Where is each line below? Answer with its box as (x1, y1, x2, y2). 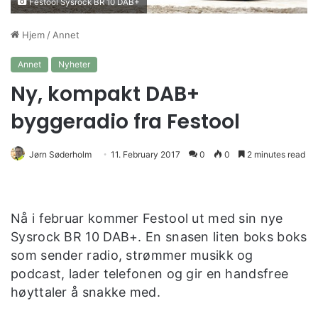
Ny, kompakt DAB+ (11, 79, 199, 108)
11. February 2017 (111, 148, 180, 160)
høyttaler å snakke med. (11, 284, 160, 300)
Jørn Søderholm (29, 148, 92, 160)
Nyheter (58, 58, 90, 70)
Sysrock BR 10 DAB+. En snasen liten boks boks (11, 229, 307, 244)
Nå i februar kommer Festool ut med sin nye (11, 210, 283, 226)
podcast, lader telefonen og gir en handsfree (11, 265, 289, 281)
